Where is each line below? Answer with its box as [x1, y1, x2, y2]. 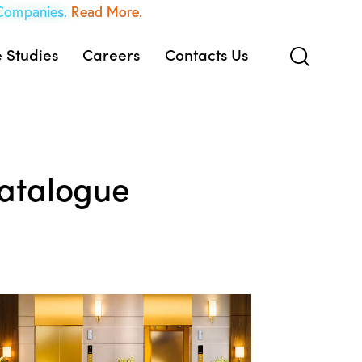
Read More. [71, 2, 143, 22]
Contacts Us [165, 43, 249, 65]
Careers [82, 43, 141, 65]
